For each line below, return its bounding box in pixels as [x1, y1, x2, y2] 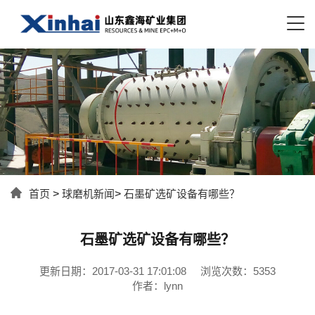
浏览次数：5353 [200, 264, 276, 277]
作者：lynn [132, 279, 183, 292]
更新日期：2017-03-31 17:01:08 [39, 264, 186, 277]
